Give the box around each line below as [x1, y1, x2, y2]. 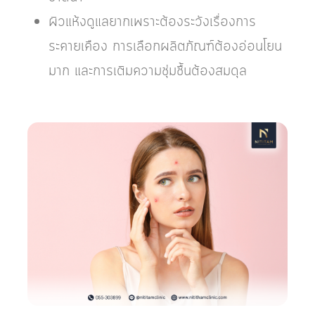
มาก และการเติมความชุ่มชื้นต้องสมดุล [49, 61, 247, 82]
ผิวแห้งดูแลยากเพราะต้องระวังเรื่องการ [49, 12, 256, 32]
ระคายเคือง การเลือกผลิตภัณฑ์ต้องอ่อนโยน [49, 37, 282, 57]
